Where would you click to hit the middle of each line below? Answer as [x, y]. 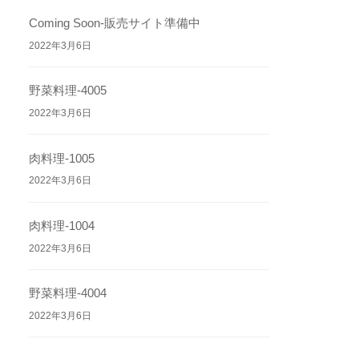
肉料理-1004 [62, 225]
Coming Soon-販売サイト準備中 [115, 22]
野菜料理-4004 [68, 293]
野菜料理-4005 [68, 91]
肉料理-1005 [62, 158]
